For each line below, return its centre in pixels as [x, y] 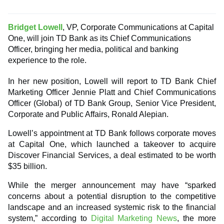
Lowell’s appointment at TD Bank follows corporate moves [112, 133]
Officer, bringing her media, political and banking [93, 49]
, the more [197, 218]
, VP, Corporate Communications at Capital [138, 27]
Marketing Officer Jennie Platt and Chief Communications [112, 92]
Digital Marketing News [132, 218]
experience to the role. [48, 60]
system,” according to [47, 218]
